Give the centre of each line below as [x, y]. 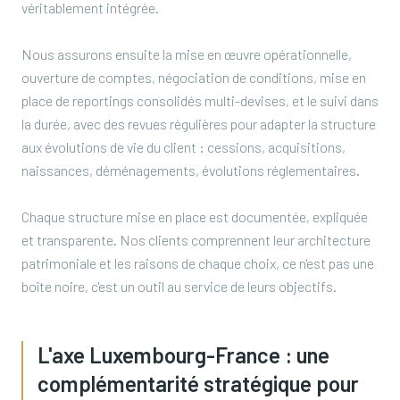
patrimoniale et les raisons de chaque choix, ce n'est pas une [198, 263]
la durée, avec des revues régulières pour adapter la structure [199, 124]
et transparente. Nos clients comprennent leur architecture [196, 240]
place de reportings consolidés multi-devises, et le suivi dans [200, 100]
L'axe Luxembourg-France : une [183, 355]
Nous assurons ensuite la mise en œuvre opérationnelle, [187, 54]
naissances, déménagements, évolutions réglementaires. [191, 170]
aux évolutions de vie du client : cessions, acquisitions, [183, 147]
